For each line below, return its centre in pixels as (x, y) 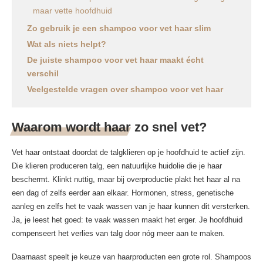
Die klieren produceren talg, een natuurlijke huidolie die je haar (117, 166)
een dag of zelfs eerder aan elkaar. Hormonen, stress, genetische (123, 193)
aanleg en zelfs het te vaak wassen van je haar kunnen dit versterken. (131, 207)
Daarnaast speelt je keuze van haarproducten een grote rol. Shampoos (131, 257)
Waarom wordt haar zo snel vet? (109, 127)
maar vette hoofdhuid (73, 11)
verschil (43, 74)
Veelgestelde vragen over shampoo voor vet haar (125, 90)
